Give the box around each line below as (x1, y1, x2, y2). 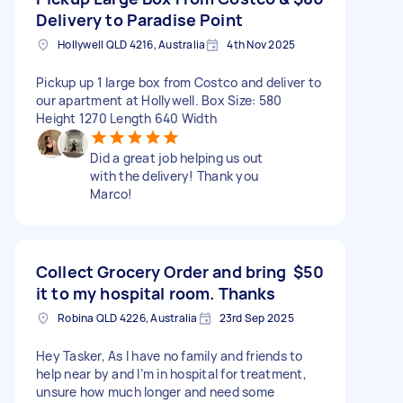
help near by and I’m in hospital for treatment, (36, 364, 307, 382)
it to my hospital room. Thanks (36, 282, 276, 304)
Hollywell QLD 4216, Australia (58, 36, 206, 52)
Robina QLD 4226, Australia (58, 309, 198, 326)
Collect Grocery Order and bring (36, 260, 287, 282)
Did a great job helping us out (90, 148, 264, 166)
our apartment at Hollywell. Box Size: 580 (36, 91, 282, 109)
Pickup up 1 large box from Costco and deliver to (36, 73, 321, 91)
